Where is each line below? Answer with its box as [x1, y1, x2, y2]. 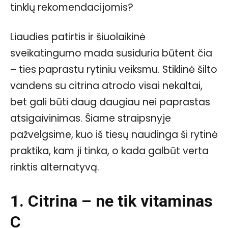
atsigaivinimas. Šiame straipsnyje [10, 111, 171, 125]
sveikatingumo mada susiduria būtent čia [10, 46, 212, 60]
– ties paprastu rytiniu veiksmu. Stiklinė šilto [10, 62, 217, 76]
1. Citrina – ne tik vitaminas [10, 191, 213, 211]
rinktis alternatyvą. [10, 160, 99, 174]
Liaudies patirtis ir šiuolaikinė [10, 30, 146, 44]
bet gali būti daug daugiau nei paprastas [10, 95, 210, 109]
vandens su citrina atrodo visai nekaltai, [10, 78, 203, 93]
